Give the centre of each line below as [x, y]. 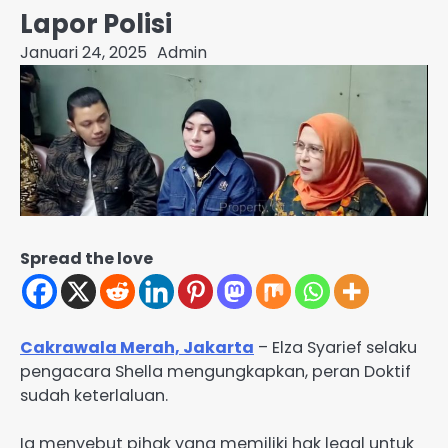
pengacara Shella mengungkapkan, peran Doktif [215, 371]
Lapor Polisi [96, 24]
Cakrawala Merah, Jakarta [137, 347]
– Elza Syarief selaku [335, 347]
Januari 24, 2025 [83, 52]
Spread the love [86, 259]
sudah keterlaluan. [94, 395]
